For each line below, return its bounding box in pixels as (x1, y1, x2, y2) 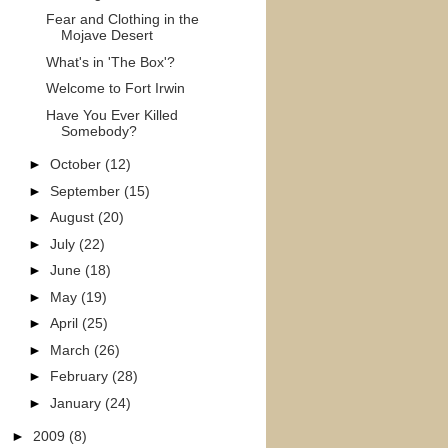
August (49, 209, 98, 225)
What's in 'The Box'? (45, 53, 175, 70)
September (49, 182, 124, 199)
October (49, 156, 105, 172)
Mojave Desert (60, 27, 153, 43)
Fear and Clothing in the (45, 11, 199, 27)
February (49, 368, 112, 384)
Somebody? (60, 122, 137, 139)
